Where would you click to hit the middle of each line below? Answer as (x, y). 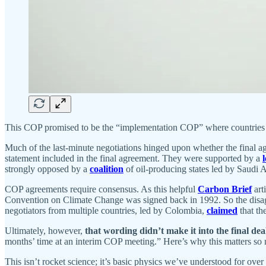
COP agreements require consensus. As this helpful (101, 189)
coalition (107, 169)
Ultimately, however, (45, 230)
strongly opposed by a (47, 169)
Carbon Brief (225, 189)
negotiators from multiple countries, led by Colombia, (106, 210)
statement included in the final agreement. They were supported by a (134, 158)
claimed (222, 210)
